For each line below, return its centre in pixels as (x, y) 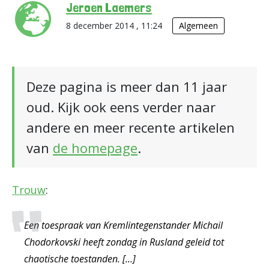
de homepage (95, 148)
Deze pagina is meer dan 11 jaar (127, 86)
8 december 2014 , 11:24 (115, 26)
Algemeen (198, 26)
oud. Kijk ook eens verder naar (121, 107)
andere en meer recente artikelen (131, 127)
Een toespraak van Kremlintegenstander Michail (123, 225)
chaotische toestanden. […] (80, 259)
